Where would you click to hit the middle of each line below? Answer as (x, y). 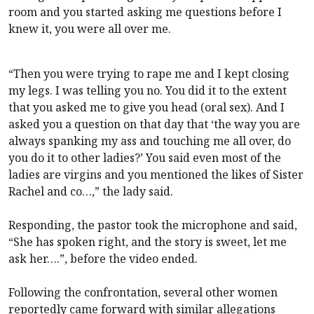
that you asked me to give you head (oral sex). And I (146, 107)
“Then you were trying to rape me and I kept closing (149, 73)
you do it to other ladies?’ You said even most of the (145, 157)
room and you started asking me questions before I (145, 12)
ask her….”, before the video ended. (103, 258)
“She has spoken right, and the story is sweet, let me (148, 241)
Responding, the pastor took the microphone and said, (153, 225)
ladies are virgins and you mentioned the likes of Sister (156, 174)
